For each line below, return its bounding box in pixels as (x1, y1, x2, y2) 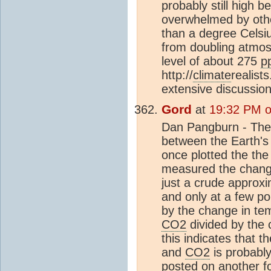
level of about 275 (162, 54, 261, 68)
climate (193, 68, 231, 82)
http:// (162, 68, 193, 82)
